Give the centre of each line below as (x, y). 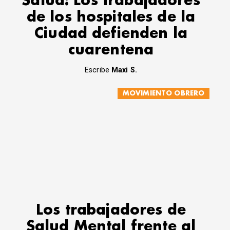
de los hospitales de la (111, 17)
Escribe (98, 70)
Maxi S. (124, 70)
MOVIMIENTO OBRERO (164, 93)
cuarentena (111, 50)
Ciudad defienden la (111, 33)
